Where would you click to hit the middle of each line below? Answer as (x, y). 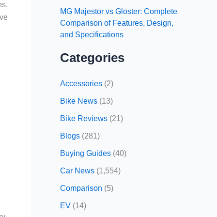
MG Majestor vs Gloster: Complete (119, 11)
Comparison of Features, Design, (117, 23)
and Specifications (92, 34)
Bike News (79, 101)
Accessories (81, 83)
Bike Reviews (84, 118)
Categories (92, 57)
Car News (77, 170)
